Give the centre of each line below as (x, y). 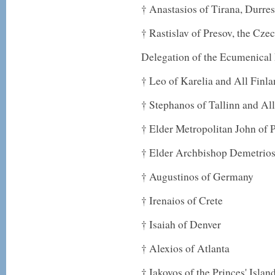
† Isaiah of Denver (181, 224)
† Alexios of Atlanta (185, 248)
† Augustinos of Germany (197, 176)
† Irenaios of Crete (182, 200)
